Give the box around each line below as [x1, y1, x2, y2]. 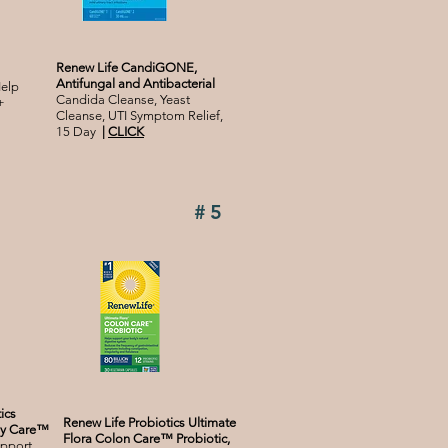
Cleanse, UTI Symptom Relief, [56, 108, 223, 124]
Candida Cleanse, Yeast [56, 92, 190, 108]
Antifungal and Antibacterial [56, 76, 215, 92]
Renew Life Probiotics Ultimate [63, 415, 236, 431]
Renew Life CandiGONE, [56, 60, 197, 76]
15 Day [56, 124, 102, 140]
